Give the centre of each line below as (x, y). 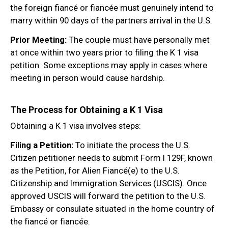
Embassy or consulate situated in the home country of (112, 208)
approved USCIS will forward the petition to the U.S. (108, 196)
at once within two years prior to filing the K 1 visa (104, 52)
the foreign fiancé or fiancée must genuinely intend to (112, 7)
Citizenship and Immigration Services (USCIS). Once (108, 183)
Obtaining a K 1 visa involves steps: (76, 126)
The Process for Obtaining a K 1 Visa (87, 109)
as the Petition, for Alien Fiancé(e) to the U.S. (95, 170)
